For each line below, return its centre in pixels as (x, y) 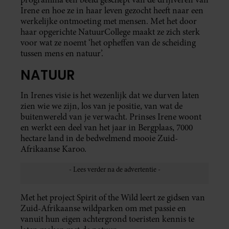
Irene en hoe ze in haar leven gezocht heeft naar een (112, 10)
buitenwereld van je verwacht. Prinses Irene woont (111, 117)
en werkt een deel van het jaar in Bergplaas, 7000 (107, 127)
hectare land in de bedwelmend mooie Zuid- (99, 138)
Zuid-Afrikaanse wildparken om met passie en (103, 208)
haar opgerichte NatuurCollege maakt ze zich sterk (110, 32)
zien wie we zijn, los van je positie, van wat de (101, 106)
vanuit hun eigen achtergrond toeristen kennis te (107, 219)
